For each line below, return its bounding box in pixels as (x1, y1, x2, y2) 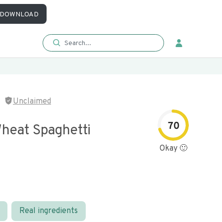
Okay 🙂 (159, 144, 187, 154)
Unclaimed (13, 97, 51, 107)
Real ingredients (19, 206, 78, 216)
